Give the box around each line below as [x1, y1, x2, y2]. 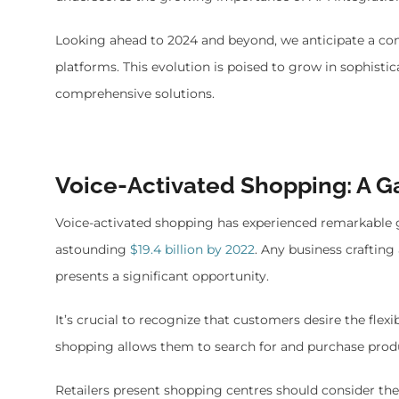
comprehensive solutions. [55, 85, 215, 102]
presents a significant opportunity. [55, 268, 269, 285]
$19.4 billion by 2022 [130, 241, 255, 258]
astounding [55, 241, 130, 258]
